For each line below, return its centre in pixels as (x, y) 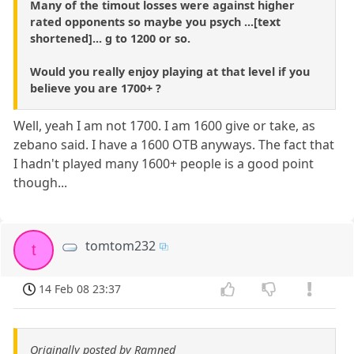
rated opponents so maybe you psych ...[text (155, 21)
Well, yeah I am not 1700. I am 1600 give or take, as (165, 125)
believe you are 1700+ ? (96, 88)
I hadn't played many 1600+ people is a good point (164, 163)
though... (41, 182)
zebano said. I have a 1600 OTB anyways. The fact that (174, 144)
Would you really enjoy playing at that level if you (170, 71)
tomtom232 (121, 245)
